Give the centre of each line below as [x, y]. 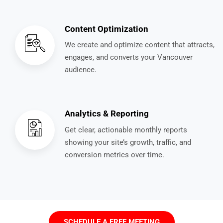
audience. [81, 70]
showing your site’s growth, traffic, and [128, 142]
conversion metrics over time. [114, 155]
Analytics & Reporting [107, 114]
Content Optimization [107, 29]
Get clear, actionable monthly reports [126, 130]
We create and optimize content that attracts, [140, 45]
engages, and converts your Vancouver [129, 57]
